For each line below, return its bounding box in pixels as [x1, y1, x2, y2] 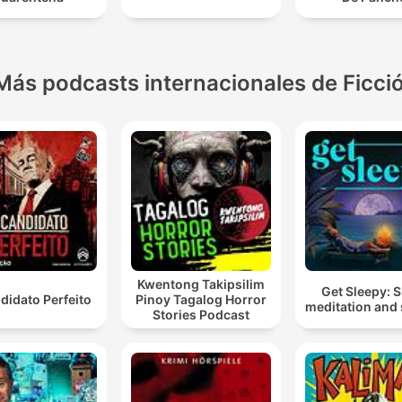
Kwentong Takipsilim [136, 275, 265, 292]
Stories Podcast [152, 306, 249, 322]
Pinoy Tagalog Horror [135, 291, 267, 307]
